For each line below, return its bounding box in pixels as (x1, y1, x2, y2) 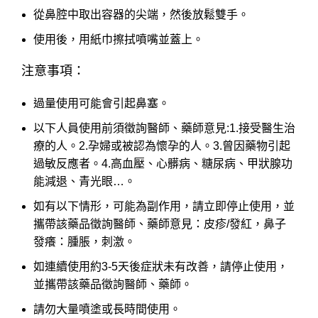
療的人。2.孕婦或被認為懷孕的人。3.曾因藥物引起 (33, 140, 290, 153)
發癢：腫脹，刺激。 (33, 236, 136, 248)
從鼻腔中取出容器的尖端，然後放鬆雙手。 (33, 9, 249, 21)
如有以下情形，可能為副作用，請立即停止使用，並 (33, 200, 295, 213)
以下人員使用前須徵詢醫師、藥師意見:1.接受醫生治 (33, 122, 295, 135)
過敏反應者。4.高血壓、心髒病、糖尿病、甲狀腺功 (33, 158, 292, 170)
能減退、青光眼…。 (33, 175, 136, 188)
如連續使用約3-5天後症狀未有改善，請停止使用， (33, 261, 288, 273)
